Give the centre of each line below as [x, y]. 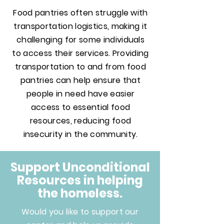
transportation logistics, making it [80, 26]
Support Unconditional [80, 167]
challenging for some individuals [80, 40]
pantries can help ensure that [80, 80]
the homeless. [80, 193]
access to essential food [80, 107]
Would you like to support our [80, 212]
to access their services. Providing [80, 53]
